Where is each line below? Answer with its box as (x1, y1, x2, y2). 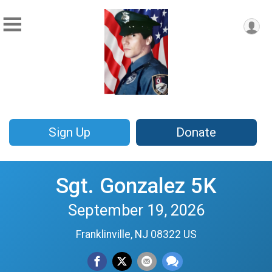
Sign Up (48, 125, 90, 140)
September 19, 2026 (67, 201, 205, 220)
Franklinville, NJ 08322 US (75, 228, 197, 241)
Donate (176, 125, 217, 140)
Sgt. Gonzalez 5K (55, 173, 217, 199)
